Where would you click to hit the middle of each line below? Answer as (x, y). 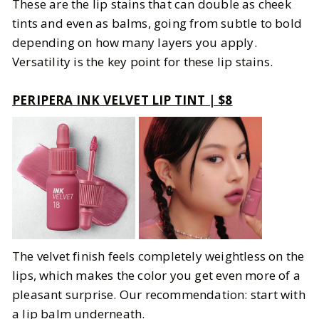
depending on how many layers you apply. (135, 42)
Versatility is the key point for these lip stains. (143, 61)
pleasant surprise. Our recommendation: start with (159, 294)
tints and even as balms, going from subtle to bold (157, 23)
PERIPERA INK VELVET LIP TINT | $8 (122, 100)
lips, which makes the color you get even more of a (157, 275)
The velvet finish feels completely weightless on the (158, 256)
